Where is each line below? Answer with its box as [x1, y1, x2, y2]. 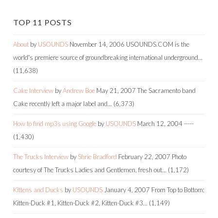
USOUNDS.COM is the [126, 40, 189, 48]
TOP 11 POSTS [13, 17, 72, 27]
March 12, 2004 [137, 119, 182, 127]
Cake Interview [13, 86, 54, 94]
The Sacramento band [137, 86, 196, 94]
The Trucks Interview [13, 152, 69, 161]
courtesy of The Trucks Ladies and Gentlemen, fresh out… [13, 165, 166, 174]
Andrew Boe [63, 86, 95, 94]
